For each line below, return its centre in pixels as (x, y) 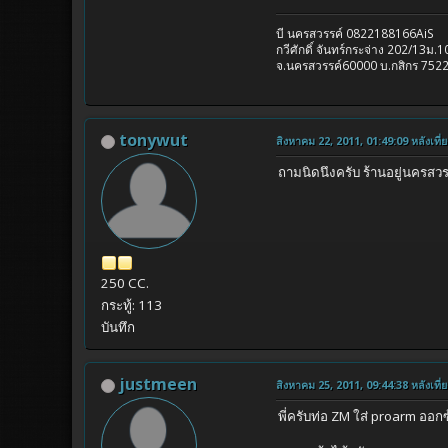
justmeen (158, 384)
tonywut (153, 140)
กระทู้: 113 (131, 305)
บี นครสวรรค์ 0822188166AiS (356, 34)
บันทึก (118, 327)
